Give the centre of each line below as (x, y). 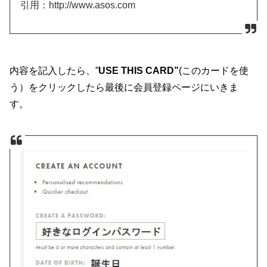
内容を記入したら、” (54, 70)
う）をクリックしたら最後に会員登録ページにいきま (124, 87)
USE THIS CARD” (139, 70)
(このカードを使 (214, 70)
